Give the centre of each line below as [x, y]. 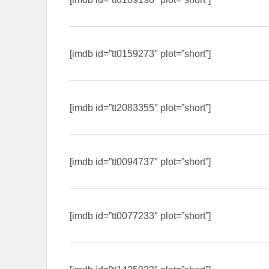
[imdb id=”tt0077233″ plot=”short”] [140, 216]
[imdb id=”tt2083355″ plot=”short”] [140, 107]
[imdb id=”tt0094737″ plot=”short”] [140, 162]
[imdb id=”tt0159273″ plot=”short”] [140, 53]
